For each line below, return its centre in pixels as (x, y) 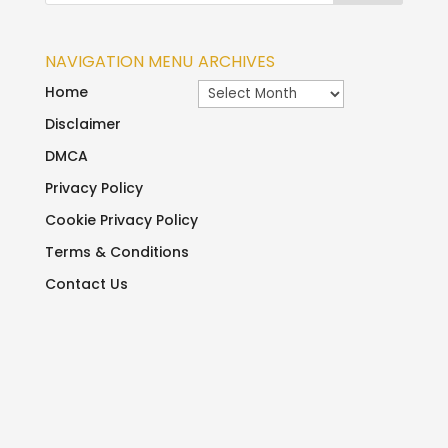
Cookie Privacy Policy (121, 219)
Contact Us (86, 283)
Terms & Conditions (116, 251)
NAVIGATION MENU (118, 61)
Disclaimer (82, 123)
